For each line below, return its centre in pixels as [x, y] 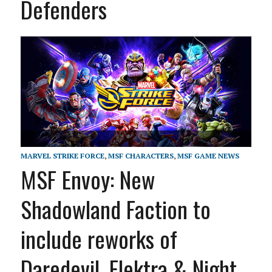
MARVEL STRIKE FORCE [62, 156]
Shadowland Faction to [115, 209]
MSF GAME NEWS [208, 156]
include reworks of [99, 239]
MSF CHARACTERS [141, 156]
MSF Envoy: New [87, 179]
